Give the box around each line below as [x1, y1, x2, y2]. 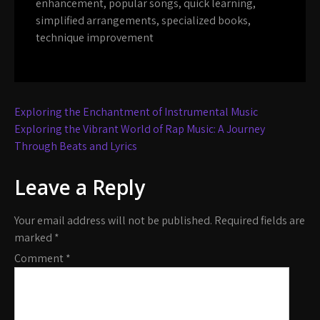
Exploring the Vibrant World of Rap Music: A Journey [14, 121, 265, 136]
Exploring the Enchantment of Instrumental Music [14, 104, 258, 119]
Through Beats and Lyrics [14, 138, 137, 154]
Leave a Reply [14, 173, 145, 201]
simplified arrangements [36, 12, 156, 28]
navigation [14, 121, 117, 149]
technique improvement [36, 29, 154, 45]
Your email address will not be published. [14, 212, 212, 228]
